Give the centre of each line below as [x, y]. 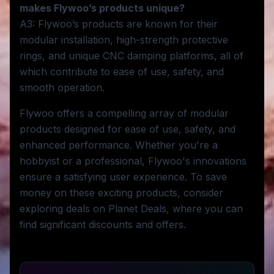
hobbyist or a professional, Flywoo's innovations [133, 161]
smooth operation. [62, 87]
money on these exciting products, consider [121, 193]
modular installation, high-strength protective [124, 40]
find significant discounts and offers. [103, 224]
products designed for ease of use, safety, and [128, 129]
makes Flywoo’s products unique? [102, 8]
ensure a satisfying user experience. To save [123, 177]
